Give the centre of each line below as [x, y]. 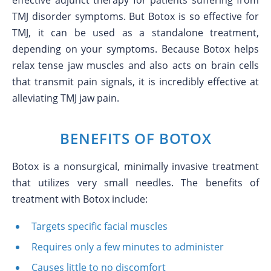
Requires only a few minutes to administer [128, 247]
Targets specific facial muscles [100, 226]
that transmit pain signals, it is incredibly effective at [135, 82]
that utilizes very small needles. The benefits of [135, 183]
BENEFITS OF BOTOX [135, 138]
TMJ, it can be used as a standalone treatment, [135, 33]
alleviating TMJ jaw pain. [66, 98]
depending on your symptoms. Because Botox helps [135, 49]
